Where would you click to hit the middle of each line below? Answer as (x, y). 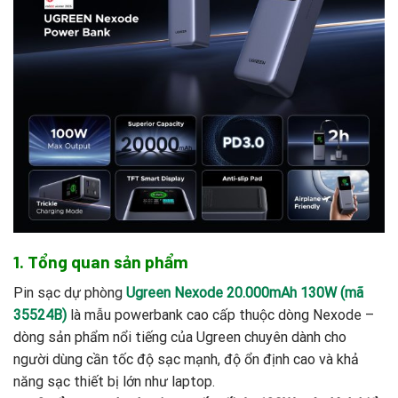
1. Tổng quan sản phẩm (101, 262)
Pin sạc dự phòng (70, 292)
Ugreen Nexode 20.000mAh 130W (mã (245, 292)
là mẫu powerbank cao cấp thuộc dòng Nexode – (220, 314)
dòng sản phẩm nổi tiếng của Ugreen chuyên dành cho (180, 337)
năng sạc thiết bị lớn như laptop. (114, 381)
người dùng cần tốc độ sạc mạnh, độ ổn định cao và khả (186, 359)
